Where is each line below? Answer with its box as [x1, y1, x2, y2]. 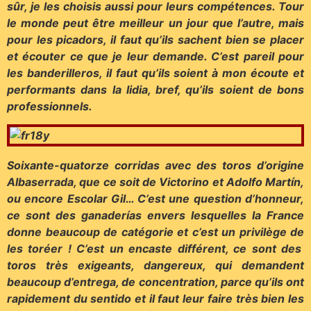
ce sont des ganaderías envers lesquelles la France [7, 208, 304, 222]
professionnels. [7, 99, 92, 114]
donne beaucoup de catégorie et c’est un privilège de [7, 224, 304, 239]
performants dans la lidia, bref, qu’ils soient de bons [7, 83, 304, 97]
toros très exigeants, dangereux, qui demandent [7, 258, 304, 272]
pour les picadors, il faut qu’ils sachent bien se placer [7, 33, 304, 47]
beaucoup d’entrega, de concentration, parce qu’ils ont [7, 274, 304, 289]
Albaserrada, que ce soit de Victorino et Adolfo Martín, [7, 174, 304, 189]
